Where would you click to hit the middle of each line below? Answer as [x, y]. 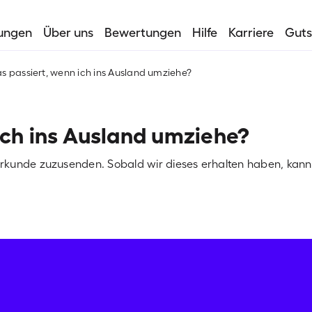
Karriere [251, 33]
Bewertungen [142, 33]
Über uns [68, 33]
